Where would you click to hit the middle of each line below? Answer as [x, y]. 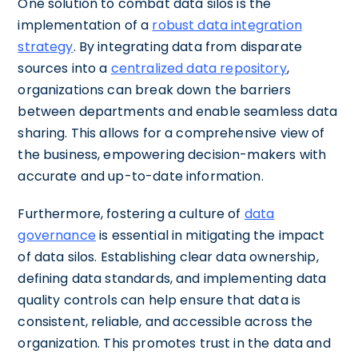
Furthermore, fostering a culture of [131, 213]
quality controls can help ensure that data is [159, 300]
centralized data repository [199, 68]
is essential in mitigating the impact [210, 235]
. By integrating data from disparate [187, 46]
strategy [46, 46]
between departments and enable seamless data [177, 111]
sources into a [64, 68]
